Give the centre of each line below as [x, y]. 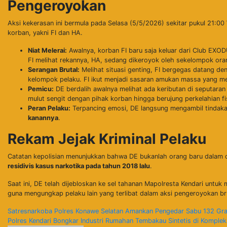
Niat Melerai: [47, 50]
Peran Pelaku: [49, 108]
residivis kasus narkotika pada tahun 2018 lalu [79, 166]
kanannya [43, 118]
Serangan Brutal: [54, 69]
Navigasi [40, 215]
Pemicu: [41, 89]
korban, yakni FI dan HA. [45, 32]
